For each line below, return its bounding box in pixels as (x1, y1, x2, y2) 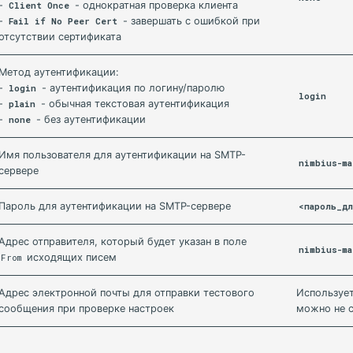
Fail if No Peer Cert (9, 16, 118, 27)
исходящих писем (24, 251, 117, 263)
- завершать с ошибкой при (120, 15, 261, 27)
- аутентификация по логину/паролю (39, 82, 225, 94)
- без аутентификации (33, 113, 147, 125)
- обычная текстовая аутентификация (38, 98, 230, 110)
